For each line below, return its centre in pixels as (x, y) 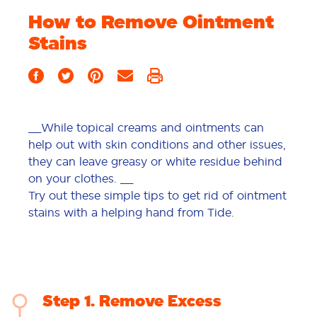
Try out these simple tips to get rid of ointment (157, 195)
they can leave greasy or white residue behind (155, 161)
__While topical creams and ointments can (146, 127)
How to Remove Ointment (151, 22)
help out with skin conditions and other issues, (157, 144)
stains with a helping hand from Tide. (131, 212)
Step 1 (67, 301)
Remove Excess (160, 301)
